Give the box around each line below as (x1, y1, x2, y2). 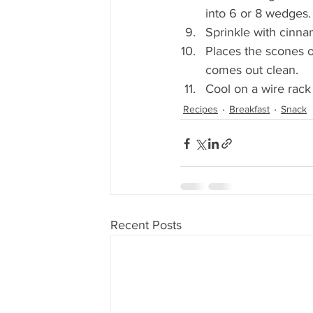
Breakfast (229, 103, 270, 115)
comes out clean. (205, 63, 302, 78)
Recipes (183, 103, 218, 115)
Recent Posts (110, 218, 182, 233)
